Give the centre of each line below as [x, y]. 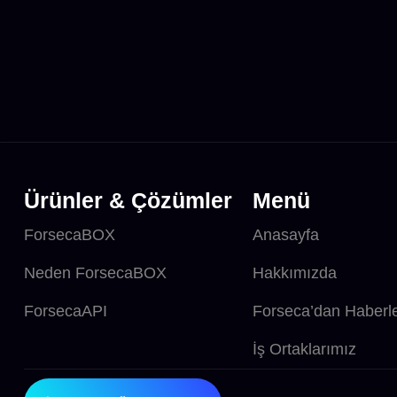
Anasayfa [285, 234]
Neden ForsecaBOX [95, 272]
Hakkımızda [294, 272]
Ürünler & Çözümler [128, 200]
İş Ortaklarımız [304, 349]
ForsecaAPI [66, 311]
